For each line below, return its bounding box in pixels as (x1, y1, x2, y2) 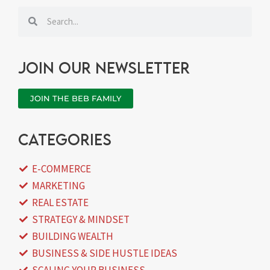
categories (18, 130, 111, 149)
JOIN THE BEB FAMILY (30, 93, 121, 103)
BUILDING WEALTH (31, 229, 113, 243)
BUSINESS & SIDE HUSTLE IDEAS (31, 246, 177, 260)
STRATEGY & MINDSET (31, 212, 130, 226)
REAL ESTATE (31, 195, 89, 209)
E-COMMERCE (31, 162, 91, 175)
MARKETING (31, 178, 85, 192)
